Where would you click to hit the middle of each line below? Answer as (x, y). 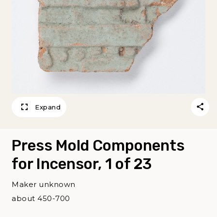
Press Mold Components (98, 145)
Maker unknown (44, 184)
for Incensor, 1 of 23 (82, 164)
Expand (48, 107)
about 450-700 (41, 198)
